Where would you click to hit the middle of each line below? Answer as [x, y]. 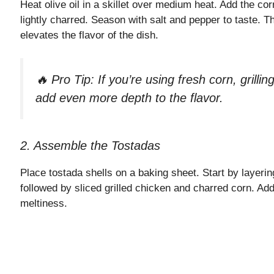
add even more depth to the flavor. [129, 98]
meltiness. [44, 203]
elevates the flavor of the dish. [89, 35]
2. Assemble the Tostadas [90, 145]
